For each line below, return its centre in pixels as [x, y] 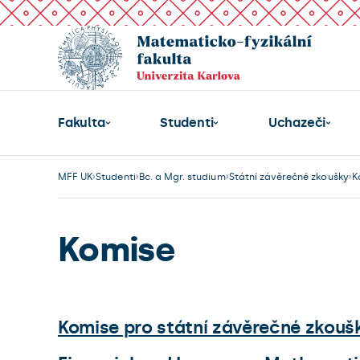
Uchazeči [297, 123]
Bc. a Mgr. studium [182, 177]
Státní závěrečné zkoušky [288, 177]
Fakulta [82, 123]
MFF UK [76, 177]
